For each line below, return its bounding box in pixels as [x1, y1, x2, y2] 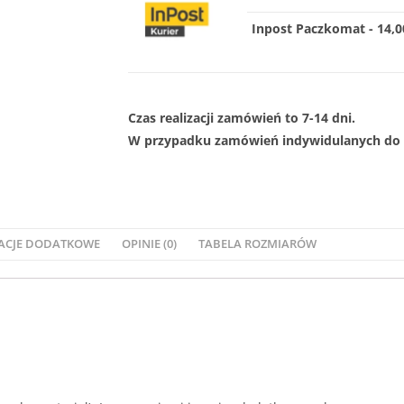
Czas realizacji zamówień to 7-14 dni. [128, 108, 355, 126]
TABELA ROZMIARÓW [198, 235, 317, 252]
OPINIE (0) [122, 235, 177, 252]
